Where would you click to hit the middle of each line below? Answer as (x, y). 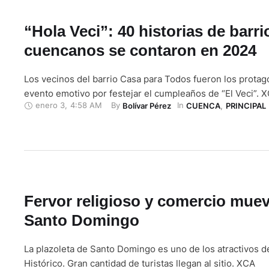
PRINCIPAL (246, 105)
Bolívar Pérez (147, 105)
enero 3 (50, 105)
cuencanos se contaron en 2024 (140, 50)
